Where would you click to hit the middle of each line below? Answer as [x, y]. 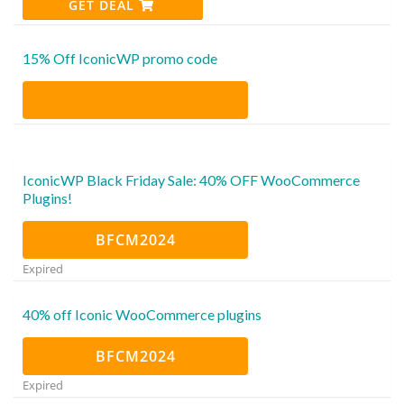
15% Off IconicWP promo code [120, 58]
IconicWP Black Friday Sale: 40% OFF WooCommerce [191, 179]
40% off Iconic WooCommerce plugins [142, 314]
